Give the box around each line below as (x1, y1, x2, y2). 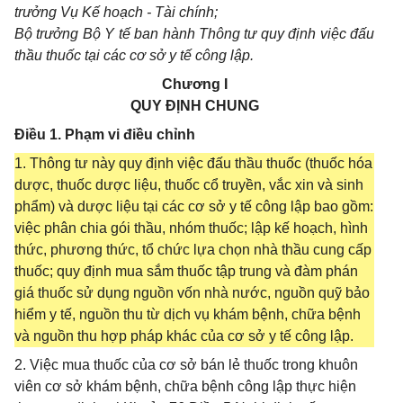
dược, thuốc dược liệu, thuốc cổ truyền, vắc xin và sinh (14, 177, 363, 193)
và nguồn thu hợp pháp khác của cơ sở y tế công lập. (14, 328, 354, 344)
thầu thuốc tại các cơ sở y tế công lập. (14, 48, 254, 63)
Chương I (161, 76, 228, 92)
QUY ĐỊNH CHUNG (130, 98, 259, 113)
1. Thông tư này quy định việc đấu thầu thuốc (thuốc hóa (14, 156, 372, 171)
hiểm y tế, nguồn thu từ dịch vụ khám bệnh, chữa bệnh (14, 307, 361, 322)
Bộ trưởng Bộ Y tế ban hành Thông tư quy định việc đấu (14, 26, 374, 41)
